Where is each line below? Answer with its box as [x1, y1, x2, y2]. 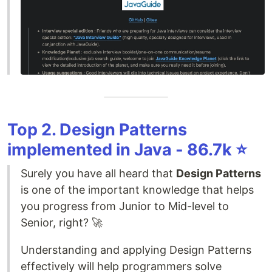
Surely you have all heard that [21, 167, 176, 180]
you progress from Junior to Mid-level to [21, 200, 229, 213]
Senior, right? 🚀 [21, 216, 103, 229]
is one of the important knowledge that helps [21, 183, 254, 197]
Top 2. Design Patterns [7, 120, 187, 140]
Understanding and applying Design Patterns [21, 243, 251, 257]
